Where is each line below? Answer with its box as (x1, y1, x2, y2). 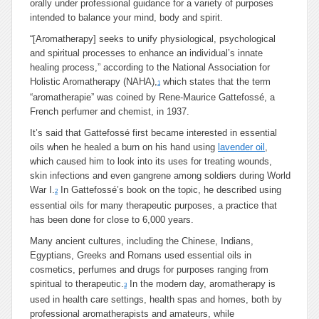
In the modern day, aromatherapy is (127, 278, 276, 289)
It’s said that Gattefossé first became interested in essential (30, 127, 277, 138)
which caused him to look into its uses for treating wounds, (30, 156, 272, 167)
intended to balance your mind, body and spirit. (30, 12, 223, 23)
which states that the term (160, 76, 271, 87)
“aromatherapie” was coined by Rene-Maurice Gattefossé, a (30, 92, 275, 103)
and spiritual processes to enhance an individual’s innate (30, 48, 263, 58)
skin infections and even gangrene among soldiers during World (30, 170, 291, 181)
